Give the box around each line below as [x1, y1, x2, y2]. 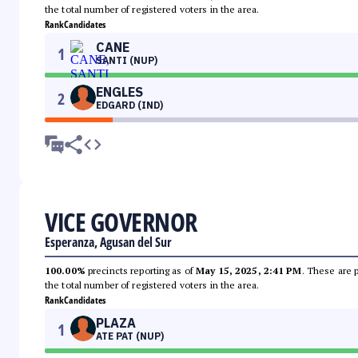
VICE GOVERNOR [45, 205, 197, 240]
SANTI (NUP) [96, 54, 157, 67]
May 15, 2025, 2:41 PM [196, 265, 302, 277]
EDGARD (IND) [96, 99, 163, 112]
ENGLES [96, 84, 143, 101]
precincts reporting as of [85, 265, 197, 277]
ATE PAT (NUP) [96, 330, 164, 343]
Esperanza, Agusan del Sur [45, 233, 172, 252]
